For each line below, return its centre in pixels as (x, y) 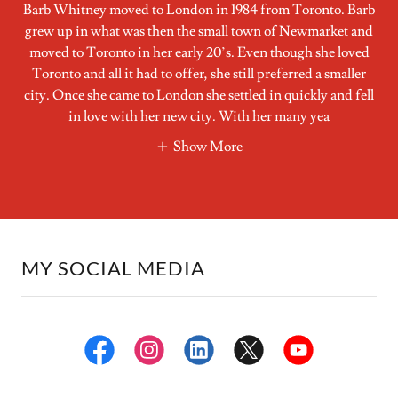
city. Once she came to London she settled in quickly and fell (199, 95)
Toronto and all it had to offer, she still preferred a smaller (199, 74)
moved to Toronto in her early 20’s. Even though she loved (199, 52)
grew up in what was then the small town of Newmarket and (199, 31)
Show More (208, 146)
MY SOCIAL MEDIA (113, 267)
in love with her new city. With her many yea (199, 116)
